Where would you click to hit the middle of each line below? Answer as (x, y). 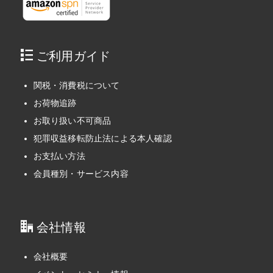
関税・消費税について (76, 85)
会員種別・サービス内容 (81, 173)
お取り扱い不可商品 (72, 120)
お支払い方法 (59, 156)
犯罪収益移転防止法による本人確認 (102, 138)
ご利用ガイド (72, 56)
